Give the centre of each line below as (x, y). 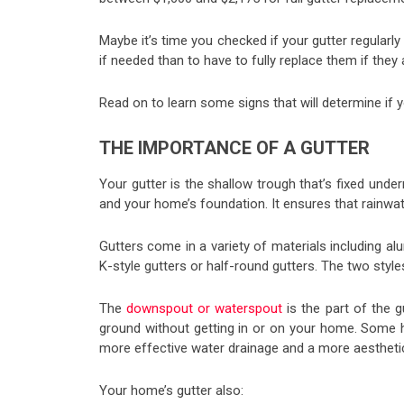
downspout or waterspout (205, 309)
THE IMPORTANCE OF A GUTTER (234, 148)
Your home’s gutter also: (171, 391)
